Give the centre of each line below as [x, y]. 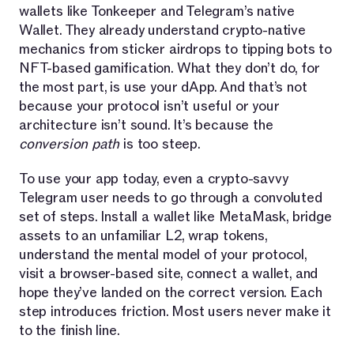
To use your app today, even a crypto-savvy [154, 179]
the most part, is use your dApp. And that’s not [163, 87]
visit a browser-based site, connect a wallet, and [169, 273]
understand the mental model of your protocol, [163, 254]
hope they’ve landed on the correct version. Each [171, 292]
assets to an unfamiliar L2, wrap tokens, [143, 235]
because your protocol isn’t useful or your [149, 106]
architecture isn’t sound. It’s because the [146, 125]
